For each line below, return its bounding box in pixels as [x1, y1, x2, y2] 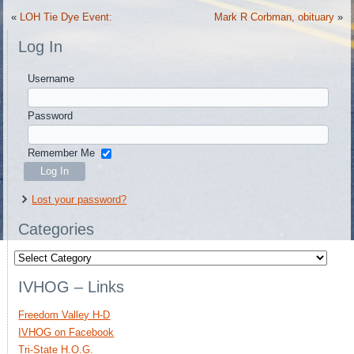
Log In [18, 38, 63, 56]
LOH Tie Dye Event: [20, 11, 113, 24]
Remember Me [28, 146, 96, 159]
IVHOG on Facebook [18, 326, 115, 339]
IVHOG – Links [18, 278, 125, 296]
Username [28, 72, 75, 85]
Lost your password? [32, 194, 127, 206]
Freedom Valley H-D [18, 309, 111, 322]
